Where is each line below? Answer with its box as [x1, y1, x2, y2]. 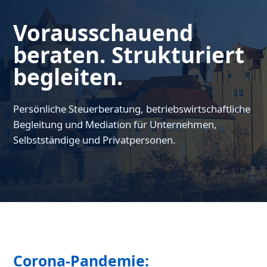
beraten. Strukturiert [13, 40, 245, 70]
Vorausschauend [13, 18, 194, 48]
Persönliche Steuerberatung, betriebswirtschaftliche [13, 102, 251, 116]
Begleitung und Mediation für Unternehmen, [13, 117, 218, 132]
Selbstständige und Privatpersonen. [13, 133, 176, 147]
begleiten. [13, 62, 123, 92]
